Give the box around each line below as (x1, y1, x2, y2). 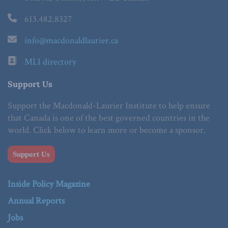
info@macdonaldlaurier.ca (24, 35, 118, 46)
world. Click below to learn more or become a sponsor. (8, 124, 206, 136)
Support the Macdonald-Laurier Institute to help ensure (8, 100, 210, 111)
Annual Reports (8, 195, 65, 207)
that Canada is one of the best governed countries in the (8, 112, 210, 124)
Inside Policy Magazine (8, 178, 90, 190)
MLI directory (24, 56, 76, 68)
